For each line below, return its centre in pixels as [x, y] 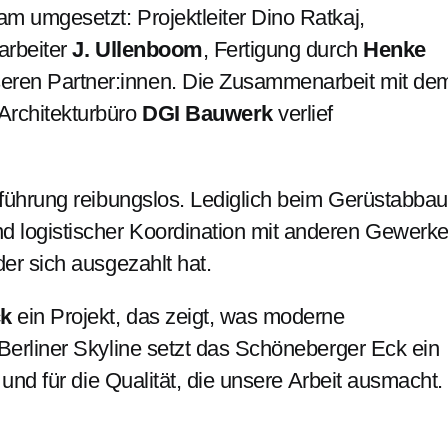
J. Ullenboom [137, 49]
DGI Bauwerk [207, 113]
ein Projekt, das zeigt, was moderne [178, 317]
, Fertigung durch [283, 49]
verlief [302, 113]
